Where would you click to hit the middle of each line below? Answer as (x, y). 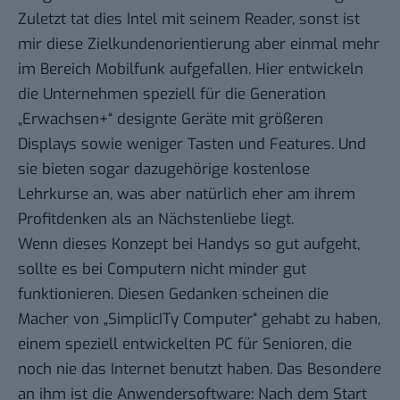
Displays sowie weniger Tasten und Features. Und (192, 145)
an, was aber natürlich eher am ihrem (222, 195)
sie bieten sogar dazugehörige (125, 170)
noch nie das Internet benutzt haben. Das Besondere (200, 370)
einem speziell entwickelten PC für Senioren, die (185, 345)
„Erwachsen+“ (67, 120)
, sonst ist (326, 20)
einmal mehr (335, 45)
